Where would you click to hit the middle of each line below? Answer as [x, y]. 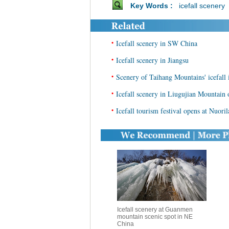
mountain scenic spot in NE [155, 217]
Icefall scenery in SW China [157, 43]
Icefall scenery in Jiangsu [152, 60]
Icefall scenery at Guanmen [155, 210]
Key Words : [153, 6]
